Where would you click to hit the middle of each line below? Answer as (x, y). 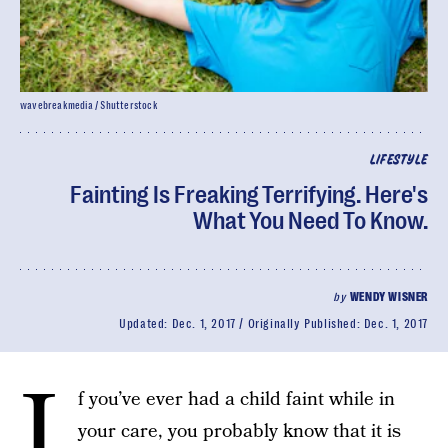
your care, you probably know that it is (239, 431)
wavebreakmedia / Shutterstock (89, 105)
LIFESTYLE (398, 160)
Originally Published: (305, 324)
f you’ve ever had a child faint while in (236, 399)
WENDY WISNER (388, 297)
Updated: (145, 324)
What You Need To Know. (310, 221)
